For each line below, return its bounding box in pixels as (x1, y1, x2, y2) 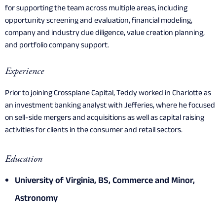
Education (5, 154, 42, 165)
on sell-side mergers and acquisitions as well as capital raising (5, 112, 204, 126)
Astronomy (15, 192, 58, 207)
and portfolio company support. (5, 39, 109, 53)
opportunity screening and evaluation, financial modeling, (5, 15, 192, 29)
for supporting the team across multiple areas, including (5, 2, 187, 16)
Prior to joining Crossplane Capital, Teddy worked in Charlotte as (5, 87, 211, 101)
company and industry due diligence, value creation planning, (5, 27, 205, 41)
